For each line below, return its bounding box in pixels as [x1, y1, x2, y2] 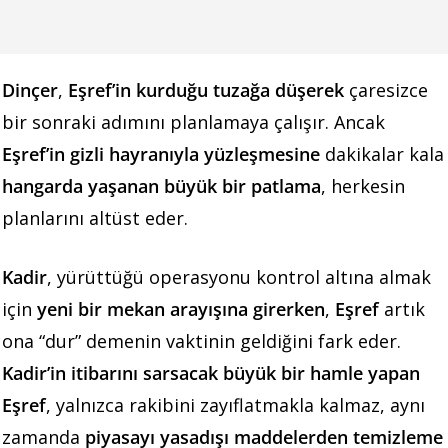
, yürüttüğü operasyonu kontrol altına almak [47, 264, 431, 289]
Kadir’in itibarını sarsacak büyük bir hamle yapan [2, 360, 420, 385]
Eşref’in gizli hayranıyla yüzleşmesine [2, 141, 320, 166]
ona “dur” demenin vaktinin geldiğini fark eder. [2, 328, 401, 353]
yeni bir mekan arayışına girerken [37, 296, 325, 321]
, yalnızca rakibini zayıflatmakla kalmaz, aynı [46, 392, 425, 417]
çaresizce [344, 77, 428, 102]
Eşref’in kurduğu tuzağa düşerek [68, 77, 344, 102]
